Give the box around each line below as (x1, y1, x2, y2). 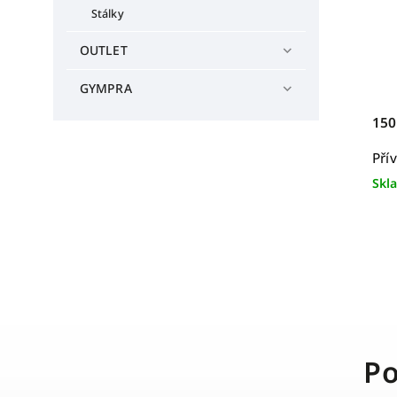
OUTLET (80, 41, 128, 58)
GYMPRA (80, 79, 132, 97)
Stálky (91, 5, 124, 21)
